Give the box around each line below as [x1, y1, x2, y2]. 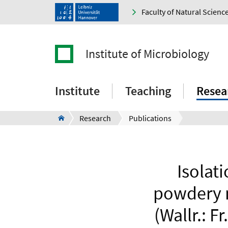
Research [79, 113, 111, 124]
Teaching [125, 83, 171, 99]
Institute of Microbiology [85, 46, 209, 62]
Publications [129, 113, 172, 124]
